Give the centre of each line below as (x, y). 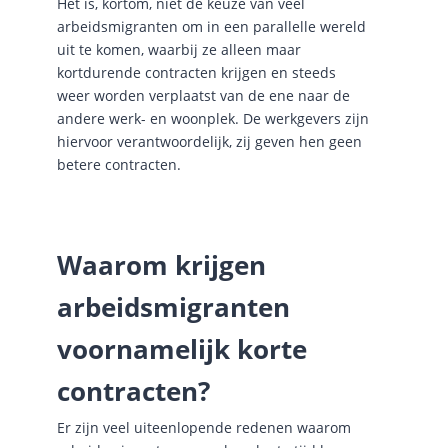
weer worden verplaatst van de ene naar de (203, 96)
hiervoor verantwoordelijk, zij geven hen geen (209, 142)
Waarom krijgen (161, 264)
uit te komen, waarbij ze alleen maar (178, 50)
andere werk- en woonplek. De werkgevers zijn (212, 119)
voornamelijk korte (181, 348)
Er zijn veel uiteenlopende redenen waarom (203, 427)
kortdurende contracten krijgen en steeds (196, 73)
